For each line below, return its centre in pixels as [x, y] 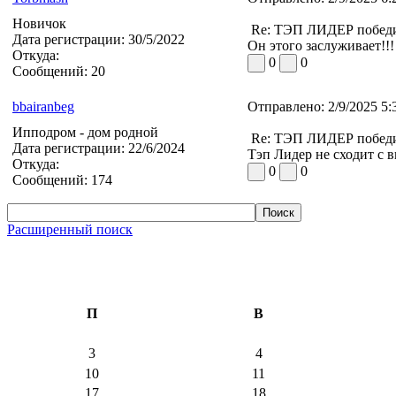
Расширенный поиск [70, 229]
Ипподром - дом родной [85, 132]
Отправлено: [286, 106]
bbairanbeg [43, 106]
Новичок [39, 23]
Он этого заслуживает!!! [321, 45]
